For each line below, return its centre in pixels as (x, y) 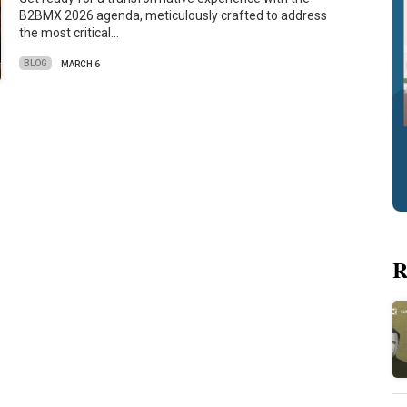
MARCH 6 (81, 64)
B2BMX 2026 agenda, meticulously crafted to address (174, 16)
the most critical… (69, 33)
